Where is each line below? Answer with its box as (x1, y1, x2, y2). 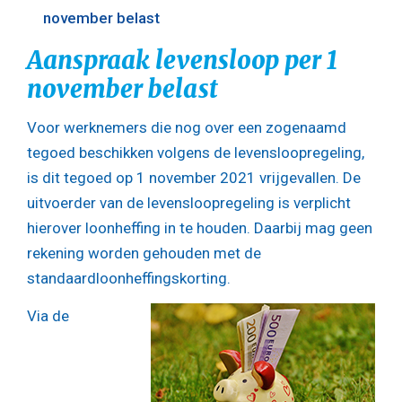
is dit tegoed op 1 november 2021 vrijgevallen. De (27, 169, 361, 188)
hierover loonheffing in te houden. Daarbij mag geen (27, 219, 372, 238)
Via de (27, 306, 69, 325)
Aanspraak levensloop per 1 (27, 44, 337, 75)
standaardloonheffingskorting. (27, 269, 231, 288)
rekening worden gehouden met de (27, 244, 261, 263)
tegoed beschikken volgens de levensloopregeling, (27, 144, 364, 162)
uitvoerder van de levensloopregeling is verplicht (27, 194, 351, 213)
